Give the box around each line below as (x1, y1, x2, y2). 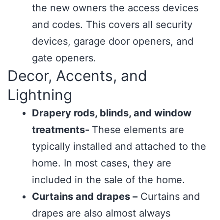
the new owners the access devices (32, 2, 198, 14)
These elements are (92, 124, 184, 136)
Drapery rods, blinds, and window (32, 107, 192, 119)
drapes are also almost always (32, 207, 170, 219)
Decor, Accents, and (7, 67, 147, 84)
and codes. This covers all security (32, 19, 192, 30)
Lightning (7, 86, 72, 104)
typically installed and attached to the (32, 140, 206, 152)
